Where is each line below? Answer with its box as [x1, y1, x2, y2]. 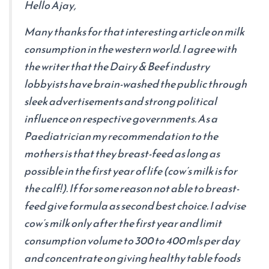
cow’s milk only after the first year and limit [24, 215, 222, 231]
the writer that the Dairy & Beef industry [24, 58, 210, 74]
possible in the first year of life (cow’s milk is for [24, 163, 237, 179]
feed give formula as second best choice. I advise [24, 198, 246, 214]
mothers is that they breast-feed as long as [24, 145, 220, 162]
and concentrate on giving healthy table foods [24, 250, 240, 266]
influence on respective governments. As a [24, 110, 217, 127]
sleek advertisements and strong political [24, 93, 217, 109]
